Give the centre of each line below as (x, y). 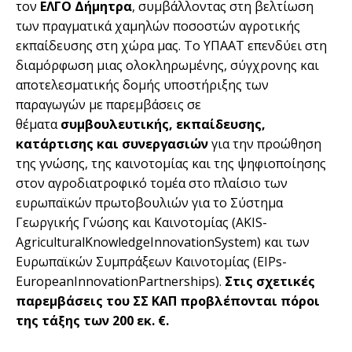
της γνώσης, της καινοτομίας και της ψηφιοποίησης (171, 163)
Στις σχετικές (270, 281)
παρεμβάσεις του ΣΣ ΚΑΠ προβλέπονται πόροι (168, 301)
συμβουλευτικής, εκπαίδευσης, (163, 124)
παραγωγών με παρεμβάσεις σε (108, 104)
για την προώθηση (265, 143)
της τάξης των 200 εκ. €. (92, 320)
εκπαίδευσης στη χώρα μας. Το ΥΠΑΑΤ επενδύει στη (171, 45)
